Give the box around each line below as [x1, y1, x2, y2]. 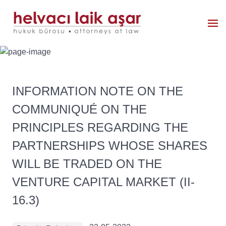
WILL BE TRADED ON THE [12, 157, 162, 171]
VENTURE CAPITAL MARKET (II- [12, 175, 195, 189]
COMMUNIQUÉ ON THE [12, 102, 147, 116]
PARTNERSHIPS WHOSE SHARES [12, 139, 207, 152]
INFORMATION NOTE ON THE [12, 84, 183, 98]
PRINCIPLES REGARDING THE [12, 121, 188, 134]
